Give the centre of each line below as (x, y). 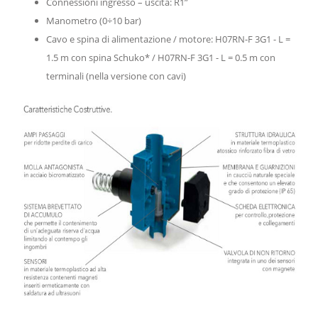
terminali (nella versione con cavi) (116, 76)
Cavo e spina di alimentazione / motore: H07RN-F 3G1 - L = (168, 39)
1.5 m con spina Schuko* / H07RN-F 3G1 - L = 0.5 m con (161, 57)
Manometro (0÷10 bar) (94, 20)
